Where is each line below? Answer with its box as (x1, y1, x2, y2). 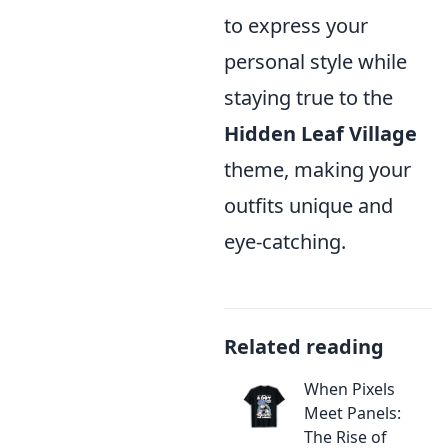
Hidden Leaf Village (224, 120, 417, 147)
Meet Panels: (304, 402, 401, 424)
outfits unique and (224, 192, 393, 219)
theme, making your (224, 156, 411, 183)
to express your (224, 12, 368, 39)
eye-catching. (224, 228, 346, 255)
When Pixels (304, 378, 395, 400)
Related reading (224, 333, 384, 360)
